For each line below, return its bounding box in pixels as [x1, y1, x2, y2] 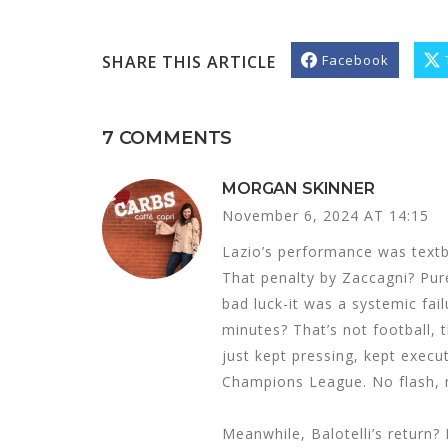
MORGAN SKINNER [222, 178, 375, 198]
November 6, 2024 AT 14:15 [222, 205, 429, 225]
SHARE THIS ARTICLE [102, 50, 276, 73]
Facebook [322, 50, 389, 69]
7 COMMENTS [102, 126, 233, 149]
